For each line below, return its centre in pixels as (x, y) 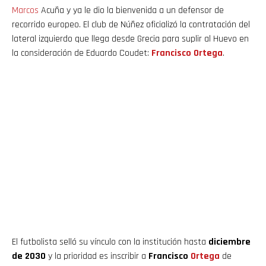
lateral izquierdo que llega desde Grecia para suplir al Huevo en (130, 39)
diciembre (229, 242)
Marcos (25, 10)
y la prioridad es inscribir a (97, 256)
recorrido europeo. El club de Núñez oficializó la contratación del (131, 24)
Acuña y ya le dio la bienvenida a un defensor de (131, 10)
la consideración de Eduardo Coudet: (82, 53)
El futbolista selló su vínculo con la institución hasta (110, 242)
